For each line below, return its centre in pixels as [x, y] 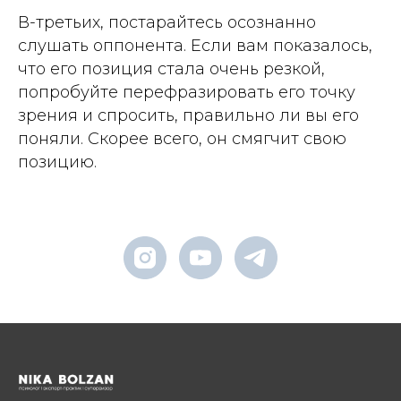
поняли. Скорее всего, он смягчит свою [182, 139]
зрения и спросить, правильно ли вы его [188, 115]
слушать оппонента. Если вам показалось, [195, 46]
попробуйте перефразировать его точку [187, 92]
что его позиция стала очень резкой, [171, 69]
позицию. [57, 162]
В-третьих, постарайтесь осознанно [167, 22]
